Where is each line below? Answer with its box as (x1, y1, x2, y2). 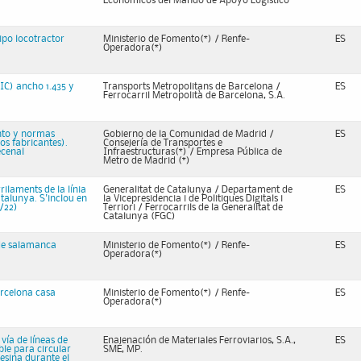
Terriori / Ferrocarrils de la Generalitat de (103, 203, 283, 212)
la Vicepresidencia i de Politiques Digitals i (103, 194, 283, 203)
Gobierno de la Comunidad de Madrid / (103, 130, 274, 139)
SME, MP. (103, 345, 143, 354)
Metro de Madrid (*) (103, 156, 190, 165)
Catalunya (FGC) (103, 212, 176, 221)
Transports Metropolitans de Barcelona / (103, 82, 280, 91)
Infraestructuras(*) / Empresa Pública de (103, 147, 282, 156)
